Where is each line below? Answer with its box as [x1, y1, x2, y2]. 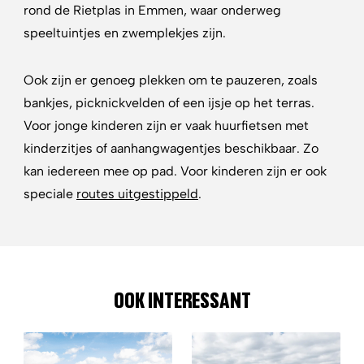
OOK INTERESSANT [113, 284, 251, 314]
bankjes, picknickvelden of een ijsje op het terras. [24, 95, 314, 110]
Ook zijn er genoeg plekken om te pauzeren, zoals [24, 72, 318, 88]
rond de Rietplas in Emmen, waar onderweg [24, 2, 281, 18]
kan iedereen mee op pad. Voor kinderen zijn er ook [24, 163, 327, 179]
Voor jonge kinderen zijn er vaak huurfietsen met [24, 118, 309, 133]
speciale [24, 186, 76, 201]
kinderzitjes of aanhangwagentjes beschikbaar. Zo [24, 141, 318, 156]
